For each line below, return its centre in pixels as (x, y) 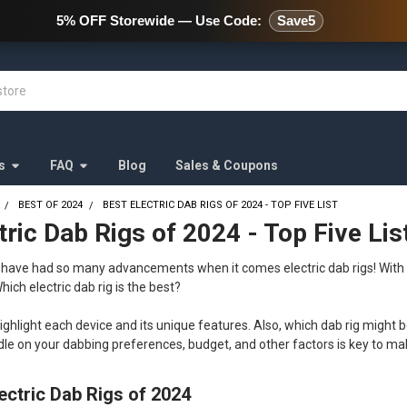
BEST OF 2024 (51, 204)
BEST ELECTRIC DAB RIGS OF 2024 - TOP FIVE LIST (221, 204)
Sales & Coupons (226, 165)
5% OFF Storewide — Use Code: (159, 20)
